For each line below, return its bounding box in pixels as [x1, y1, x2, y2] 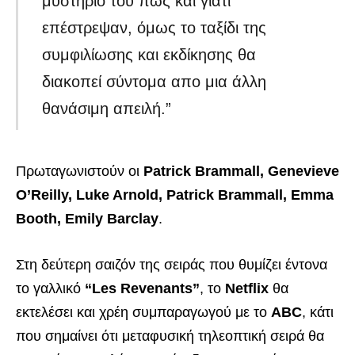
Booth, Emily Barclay [16, 211, 158, 227]
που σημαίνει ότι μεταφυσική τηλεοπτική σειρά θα [16, 328, 324, 345]
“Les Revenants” [85, 281, 200, 297]
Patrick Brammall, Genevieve [143, 163, 339, 180]
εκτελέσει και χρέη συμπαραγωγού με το [16, 304, 271, 321]
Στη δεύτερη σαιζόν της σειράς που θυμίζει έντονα [16, 257, 327, 273]
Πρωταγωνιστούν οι [16, 163, 143, 180]
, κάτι [302, 304, 334, 321]
